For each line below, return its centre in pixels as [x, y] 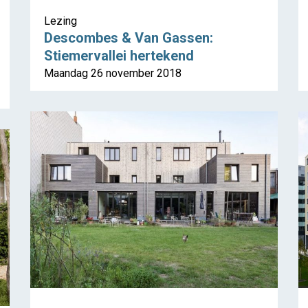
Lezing [60, 21]
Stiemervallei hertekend [119, 56]
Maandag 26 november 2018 [113, 74]
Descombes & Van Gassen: [129, 38]
